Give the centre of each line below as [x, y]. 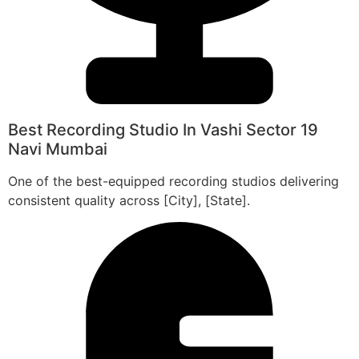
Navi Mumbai [58, 149]
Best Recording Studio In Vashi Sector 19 [163, 130]
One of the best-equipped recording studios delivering [173, 182]
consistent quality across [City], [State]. [129, 201]
